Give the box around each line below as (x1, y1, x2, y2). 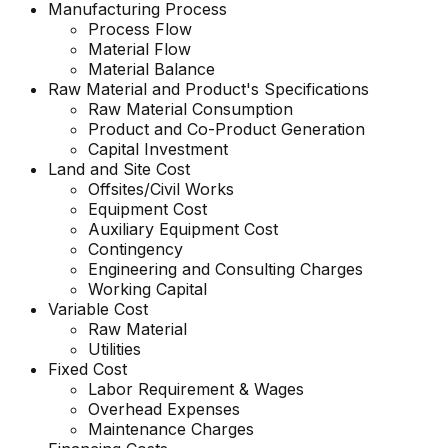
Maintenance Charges (88, 419, 254, 440)
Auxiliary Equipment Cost (88, 219, 278, 240)
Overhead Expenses (88, 399, 240, 420)
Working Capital (88, 279, 207, 300)
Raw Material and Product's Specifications (48, 79, 369, 100)
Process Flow (88, 19, 192, 40)
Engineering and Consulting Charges (88, 259, 363, 280)
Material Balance (88, 59, 215, 80)
